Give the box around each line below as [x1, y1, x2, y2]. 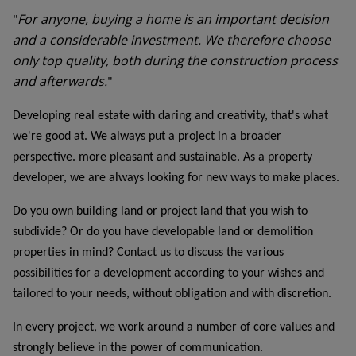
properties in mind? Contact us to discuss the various [13, 246, 284, 259]
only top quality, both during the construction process [13, 51, 338, 69]
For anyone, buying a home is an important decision [17, 10, 329, 28]
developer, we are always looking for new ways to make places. [13, 171, 339, 184]
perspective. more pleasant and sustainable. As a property [13, 150, 312, 164]
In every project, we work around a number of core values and [13, 320, 335, 334]
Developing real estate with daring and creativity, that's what [13, 109, 328, 122]
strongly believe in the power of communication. [13, 341, 263, 354]
